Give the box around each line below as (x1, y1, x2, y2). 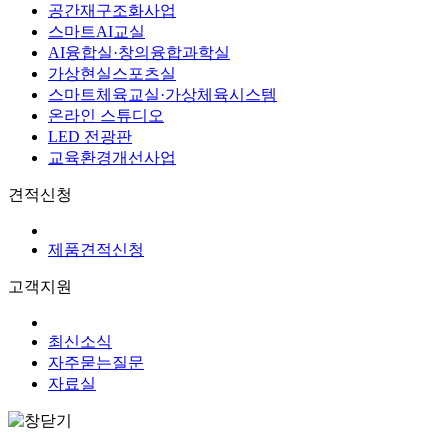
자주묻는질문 (48, 354, 144, 371)
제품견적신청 (48, 241, 144, 258)
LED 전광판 (48, 128, 132, 145)
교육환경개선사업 (48, 149, 176, 166)
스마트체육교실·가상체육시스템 (48, 86, 277, 103)
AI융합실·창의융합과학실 (48, 44, 230, 61)
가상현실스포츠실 (48, 65, 176, 82)
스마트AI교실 (48, 23, 145, 40)
